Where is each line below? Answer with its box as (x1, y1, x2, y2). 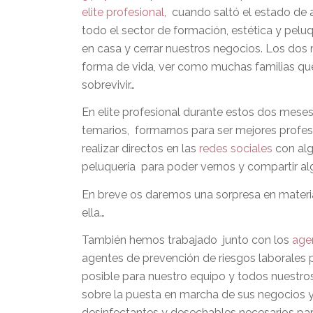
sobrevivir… (82, 78, 136, 92)
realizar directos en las (82, 142, 200, 156)
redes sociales (199, 142, 273, 156)
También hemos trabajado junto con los (82, 233, 293, 247)
